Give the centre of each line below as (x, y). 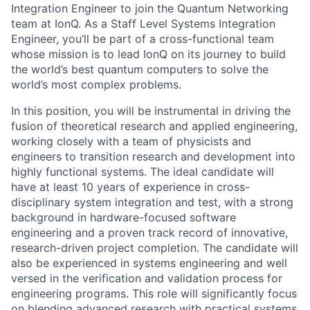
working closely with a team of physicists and (131, 141)
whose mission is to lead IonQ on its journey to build (148, 54)
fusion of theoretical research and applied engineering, (154, 126)
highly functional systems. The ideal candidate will (143, 172)
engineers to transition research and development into (153, 156)
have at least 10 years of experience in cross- (130, 187)
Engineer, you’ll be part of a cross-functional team (143, 39)
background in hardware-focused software (124, 217)
